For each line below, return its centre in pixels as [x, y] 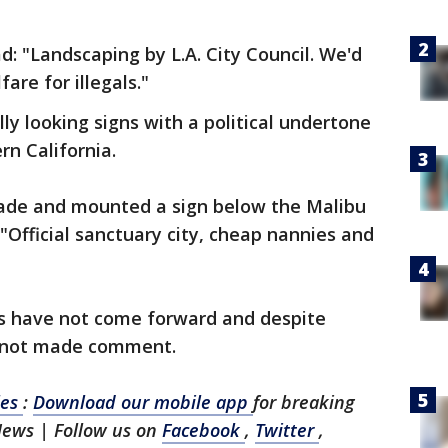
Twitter [287, 430]
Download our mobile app [143, 402]
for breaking [304, 402]
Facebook [203, 430]
